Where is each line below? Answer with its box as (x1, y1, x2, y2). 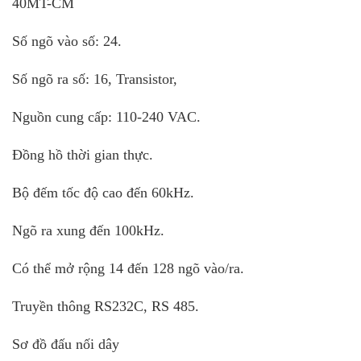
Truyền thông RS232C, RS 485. (12, 297, 199, 314)
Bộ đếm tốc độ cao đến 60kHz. (12, 184, 194, 201)
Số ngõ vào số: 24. (12, 32, 122, 49)
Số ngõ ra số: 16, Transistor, (12, 70, 181, 87)
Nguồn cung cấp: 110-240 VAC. (12, 108, 201, 125)
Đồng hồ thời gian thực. (12, 146, 153, 163)
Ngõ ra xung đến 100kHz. (12, 222, 164, 239)
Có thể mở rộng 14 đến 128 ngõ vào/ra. (12, 259, 244, 276)
